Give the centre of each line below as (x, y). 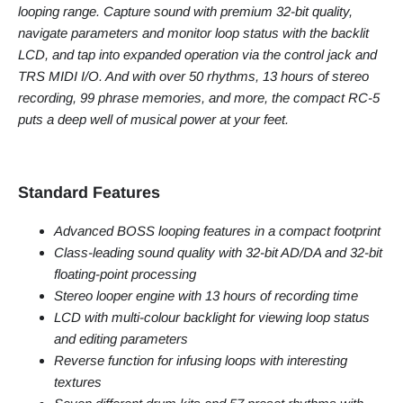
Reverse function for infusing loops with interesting (201, 361)
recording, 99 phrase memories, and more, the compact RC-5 (199, 98)
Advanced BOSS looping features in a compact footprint (217, 231)
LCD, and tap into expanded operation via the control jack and (197, 55)
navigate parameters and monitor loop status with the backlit (193, 33)
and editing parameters (121, 339)
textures (78, 382)
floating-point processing (125, 274)
